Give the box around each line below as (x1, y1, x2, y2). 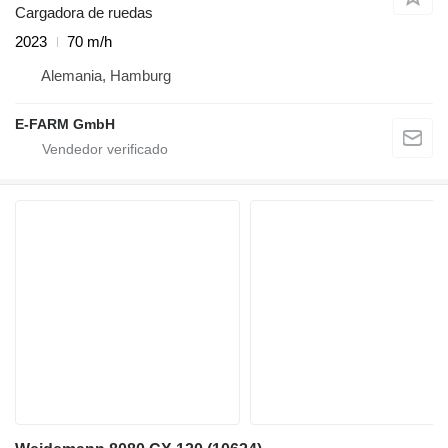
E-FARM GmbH (15, 116, 115, 133)
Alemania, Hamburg (41, 67, 171, 85)
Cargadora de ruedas (15, 4, 153, 22)
